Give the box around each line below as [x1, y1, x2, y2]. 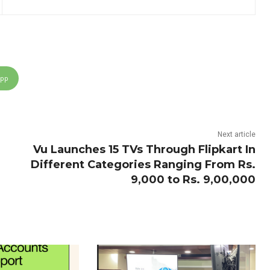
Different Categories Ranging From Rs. [30, 158, 256, 172]
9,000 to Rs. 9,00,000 [130, 173, 256, 187]
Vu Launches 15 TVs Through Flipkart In [33, 143, 256, 157]
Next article [217, 130, 256, 139]
